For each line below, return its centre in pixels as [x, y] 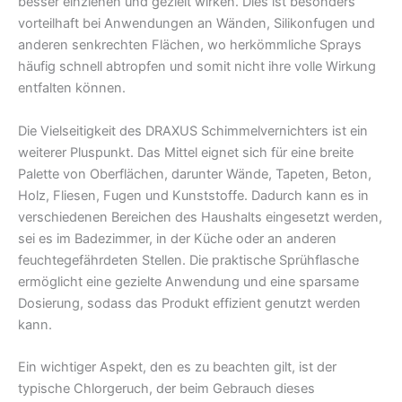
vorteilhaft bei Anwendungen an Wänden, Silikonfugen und [197, 24]
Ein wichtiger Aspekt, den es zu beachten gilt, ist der [177, 367]
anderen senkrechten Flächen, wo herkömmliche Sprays [190, 45]
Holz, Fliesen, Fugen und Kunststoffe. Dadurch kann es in [193, 195]
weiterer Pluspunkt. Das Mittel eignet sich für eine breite [186, 152]
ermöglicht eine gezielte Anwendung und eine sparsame [188, 281]
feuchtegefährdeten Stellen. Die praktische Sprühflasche [188, 260]
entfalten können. [72, 88]
